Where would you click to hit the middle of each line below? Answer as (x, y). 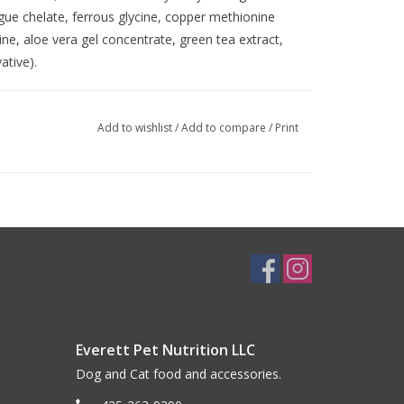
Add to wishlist (136, 128)
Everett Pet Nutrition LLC (165, 350)
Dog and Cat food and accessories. (178, 374)
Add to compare (225, 128)
